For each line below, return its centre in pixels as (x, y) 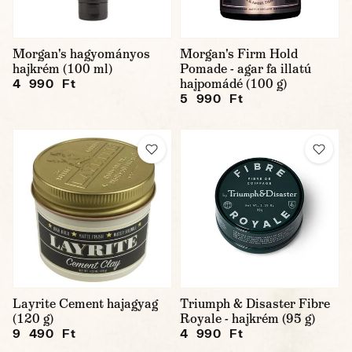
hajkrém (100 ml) (62, 69)
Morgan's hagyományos (81, 54)
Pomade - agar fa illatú (246, 69)
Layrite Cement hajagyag (85, 304)
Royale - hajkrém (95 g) (247, 319)
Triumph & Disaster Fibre (255, 304)
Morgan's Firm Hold (239, 54)
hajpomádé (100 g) (233, 84)
